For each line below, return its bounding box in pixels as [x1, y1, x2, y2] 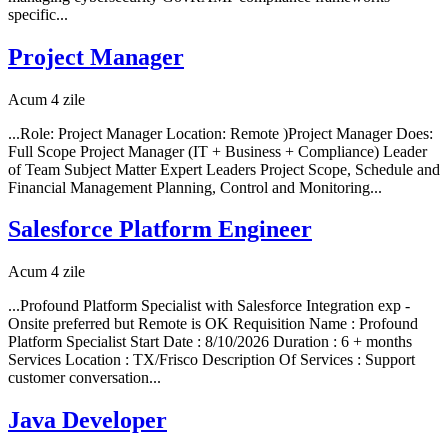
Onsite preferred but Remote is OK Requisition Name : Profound [8, 315, 418, 333]
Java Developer [8, 407, 167, 434]
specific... [8, 5, 68, 23]
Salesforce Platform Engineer [8, 216, 312, 243]
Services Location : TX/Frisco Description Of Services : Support [8, 351, 415, 369]
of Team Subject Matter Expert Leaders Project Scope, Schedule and [8, 160, 440, 178]
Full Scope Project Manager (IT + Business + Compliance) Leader [8, 142, 427, 160]
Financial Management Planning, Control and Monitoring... [8, 178, 382, 196]
